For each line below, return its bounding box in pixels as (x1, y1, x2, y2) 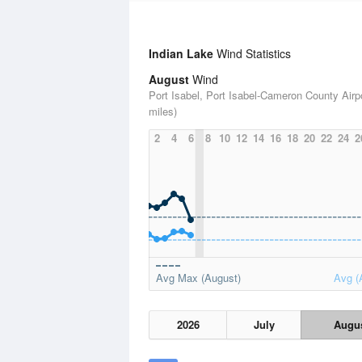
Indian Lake (149, 45, 213, 61)
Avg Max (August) (156, 270, 241, 285)
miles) (149, 103, 177, 119)
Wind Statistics (213, 45, 291, 61)
